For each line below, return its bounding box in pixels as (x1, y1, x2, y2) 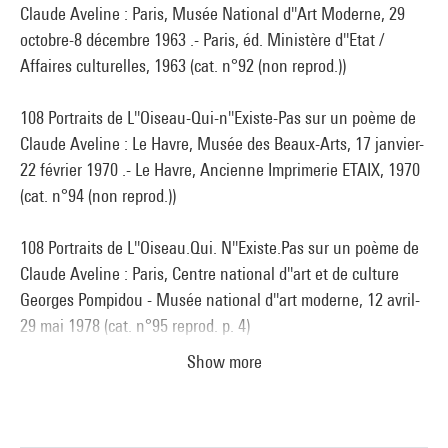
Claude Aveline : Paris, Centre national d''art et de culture (20, 263, 399, 284)
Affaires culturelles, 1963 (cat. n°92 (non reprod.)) (20, 55, 346, 76)
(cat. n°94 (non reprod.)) (20, 185, 176, 206)
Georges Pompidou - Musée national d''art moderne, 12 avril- (20, 289, 420, 310)
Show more (186, 351, 262, 372)
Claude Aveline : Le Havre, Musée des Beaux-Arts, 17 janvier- (20, 133, 424, 154)
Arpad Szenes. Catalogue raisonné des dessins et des (20, 367, 372, 388)
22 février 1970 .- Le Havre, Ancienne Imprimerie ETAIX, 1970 (20, 159, 420, 180)
